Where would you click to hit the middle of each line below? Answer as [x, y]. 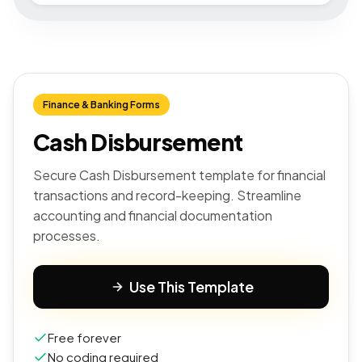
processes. [67, 236]
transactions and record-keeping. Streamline [167, 195]
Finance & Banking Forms [101, 105]
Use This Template [192, 286]
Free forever [84, 337]
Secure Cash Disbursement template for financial [179, 175]
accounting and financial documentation [153, 215]
